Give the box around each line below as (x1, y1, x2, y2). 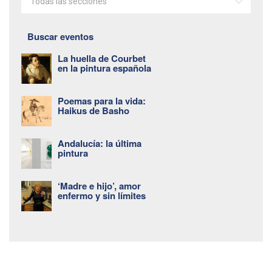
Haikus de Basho (58, 104, 129, 118)
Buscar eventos (27, 30, 93, 44)
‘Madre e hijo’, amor (58, 179, 141, 193)
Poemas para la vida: (58, 94, 146, 108)
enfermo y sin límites (58, 189, 146, 203)
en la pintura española (58, 61, 151, 75)
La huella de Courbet (58, 52, 146, 66)
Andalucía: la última (58, 137, 141, 151)
